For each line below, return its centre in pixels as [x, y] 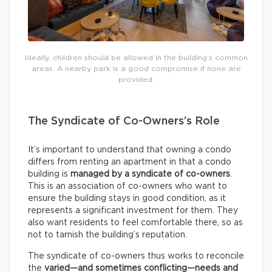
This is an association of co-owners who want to [127, 186]
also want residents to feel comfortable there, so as [135, 223]
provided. [136, 79]
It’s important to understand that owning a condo [130, 150]
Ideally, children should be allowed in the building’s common [136, 57]
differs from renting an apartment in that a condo [130, 162]
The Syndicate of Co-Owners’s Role [124, 121]
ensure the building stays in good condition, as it [127, 198]
